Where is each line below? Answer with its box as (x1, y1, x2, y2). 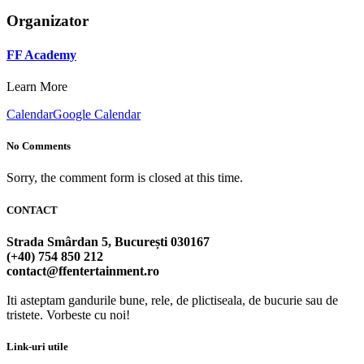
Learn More (6, 80, 67, 93)
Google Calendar (53, 107, 141, 121)
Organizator (6, 12, 89, 30)
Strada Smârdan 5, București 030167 (6, 234, 210, 249)
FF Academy (6, 47, 76, 62)
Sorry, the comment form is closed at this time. (6, 171, 243, 185)
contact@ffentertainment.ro (6, 263, 159, 278)
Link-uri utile (6, 340, 68, 353)
